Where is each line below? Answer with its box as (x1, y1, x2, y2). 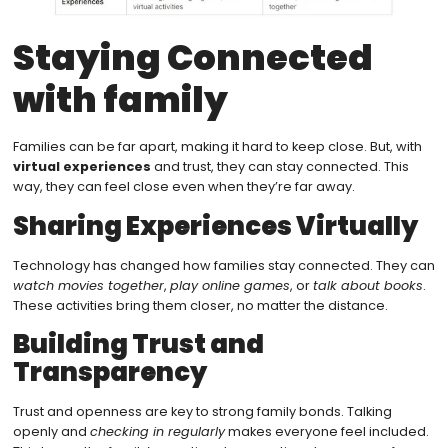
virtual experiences (12, 158, 151, 176)
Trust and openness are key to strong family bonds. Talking (12, 402, 392, 420)
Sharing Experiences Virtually (12, 207, 418, 244)
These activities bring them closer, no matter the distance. (12, 296, 388, 314)
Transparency (12, 353, 207, 390)
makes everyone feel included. (224, 422, 429, 440)
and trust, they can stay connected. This (150, 158, 409, 176)
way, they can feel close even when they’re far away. (12, 178, 355, 196)
